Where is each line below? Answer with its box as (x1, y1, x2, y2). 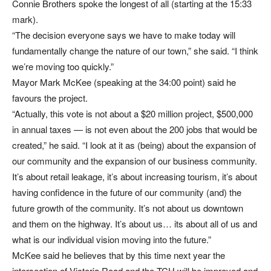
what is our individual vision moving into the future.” (12, 233, 211, 246)
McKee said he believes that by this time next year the (12, 249, 225, 262)
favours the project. (12, 91, 88, 105)
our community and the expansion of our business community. (12, 154, 257, 168)
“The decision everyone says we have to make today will (12, 28, 235, 42)
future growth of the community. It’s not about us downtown (12, 201, 243, 215)
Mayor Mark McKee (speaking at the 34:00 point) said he (12, 76, 236, 89)
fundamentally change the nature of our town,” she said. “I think (12, 44, 258, 57)
